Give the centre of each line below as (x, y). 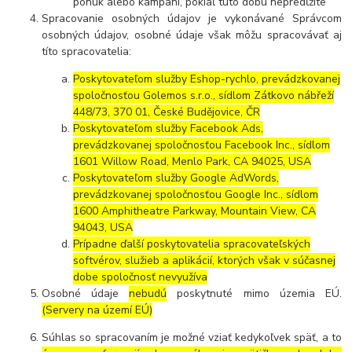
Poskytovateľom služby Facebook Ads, (169, 129)
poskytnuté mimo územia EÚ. (254, 294)
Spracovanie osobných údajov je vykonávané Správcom (192, 19)
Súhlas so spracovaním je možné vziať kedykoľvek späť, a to (192, 338)
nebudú (148, 294)
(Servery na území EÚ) (97, 310)
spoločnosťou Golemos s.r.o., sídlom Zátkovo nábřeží (204, 96)
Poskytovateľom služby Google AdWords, (176, 178)
